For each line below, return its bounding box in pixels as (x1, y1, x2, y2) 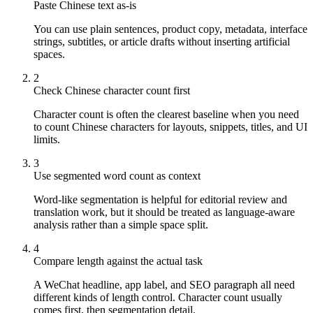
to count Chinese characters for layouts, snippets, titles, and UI (34, 120, 307, 133)
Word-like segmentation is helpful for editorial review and (34, 193, 287, 205)
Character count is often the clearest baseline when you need (34, 108, 299, 120)
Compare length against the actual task (34, 254, 203, 267)
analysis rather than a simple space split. (34, 218, 208, 231)
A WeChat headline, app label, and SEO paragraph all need (34, 278, 295, 291)
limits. (34, 133, 60, 145)
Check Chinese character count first (34, 84, 190, 96)
